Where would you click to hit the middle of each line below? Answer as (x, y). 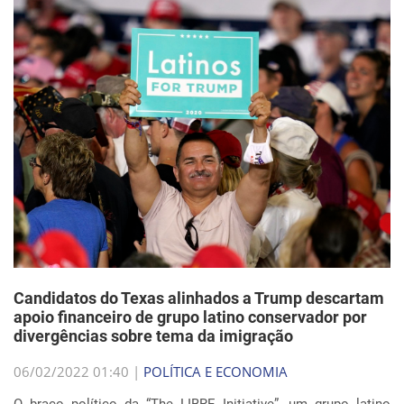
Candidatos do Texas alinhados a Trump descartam (199, 298)
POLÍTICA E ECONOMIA (216, 372)
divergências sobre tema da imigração (153, 336)
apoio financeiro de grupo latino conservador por (190, 317)
